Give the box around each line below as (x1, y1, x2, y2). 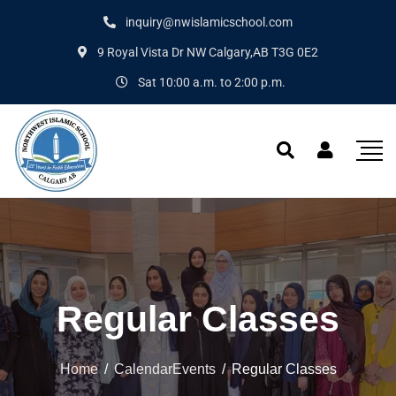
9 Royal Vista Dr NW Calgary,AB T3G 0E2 (95, 45, 318, 59)
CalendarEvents (113, 362, 216, 377)
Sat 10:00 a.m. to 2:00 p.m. (134, 75, 286, 89)
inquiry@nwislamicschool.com (123, 15, 293, 29)
